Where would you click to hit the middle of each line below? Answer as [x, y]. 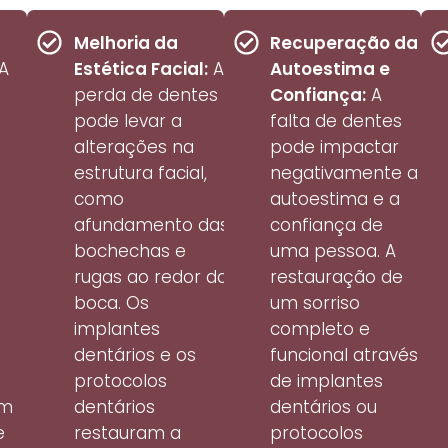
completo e [320, 329]
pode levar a [127, 121]
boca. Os [111, 303]
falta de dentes [336, 121]
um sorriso [315, 303]
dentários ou [324, 407]
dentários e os [134, 355]
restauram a [127, 433]
